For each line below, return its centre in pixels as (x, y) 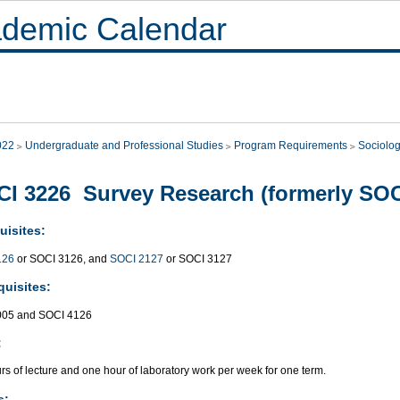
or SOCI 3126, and (62, 258)
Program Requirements (291, 146)
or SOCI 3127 (198, 258)
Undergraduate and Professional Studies (124, 146)
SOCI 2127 (137, 258)
